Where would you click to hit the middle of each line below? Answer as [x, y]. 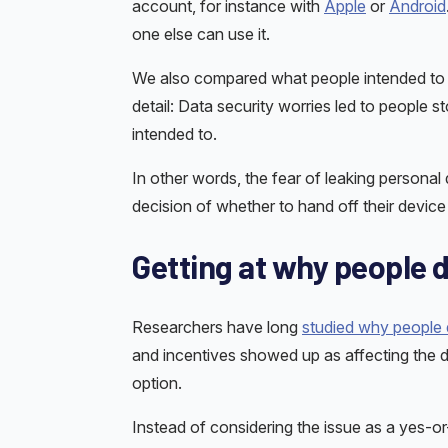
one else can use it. [201, 33]
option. [157, 382]
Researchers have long [217, 326]
